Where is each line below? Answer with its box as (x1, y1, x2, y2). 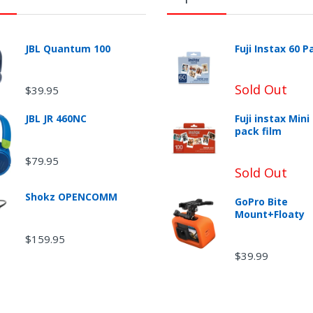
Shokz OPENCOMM (24, 190, 117, 204)
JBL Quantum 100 (24, 42, 110, 56)
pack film (234, 124, 282, 138)
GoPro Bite (234, 194, 288, 208)
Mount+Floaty (234, 207, 305, 221)
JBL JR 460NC (24, 112, 87, 126)
